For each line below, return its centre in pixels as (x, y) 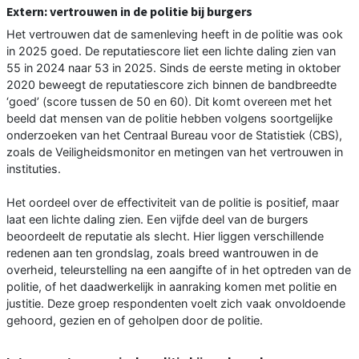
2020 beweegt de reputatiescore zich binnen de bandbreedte (171, 85)
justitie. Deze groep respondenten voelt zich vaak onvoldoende (176, 304)
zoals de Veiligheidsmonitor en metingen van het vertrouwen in (175, 152)
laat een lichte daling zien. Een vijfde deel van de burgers (157, 220)
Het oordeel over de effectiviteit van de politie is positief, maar (173, 203)
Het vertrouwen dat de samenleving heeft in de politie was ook (175, 34)
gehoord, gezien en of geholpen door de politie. (135, 321)
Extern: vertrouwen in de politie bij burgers (129, 12)
